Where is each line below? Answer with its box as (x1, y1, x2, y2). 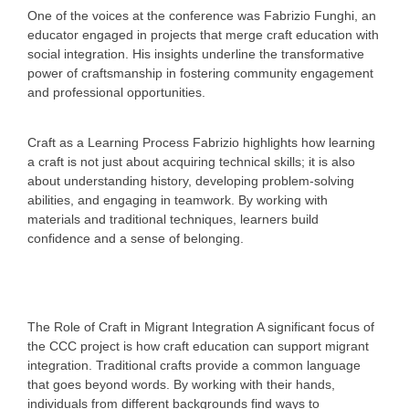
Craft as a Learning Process (27, 134, 189, 150)
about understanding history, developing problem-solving (27, 173, 354, 188)
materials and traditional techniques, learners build (27, 211, 319, 226)
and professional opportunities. (27, 85, 205, 100)
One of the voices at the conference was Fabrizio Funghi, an (27, 8, 376, 24)
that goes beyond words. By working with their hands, (27, 376, 335, 392)
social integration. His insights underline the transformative (27, 47, 364, 62)
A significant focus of (254, 319, 374, 334)
